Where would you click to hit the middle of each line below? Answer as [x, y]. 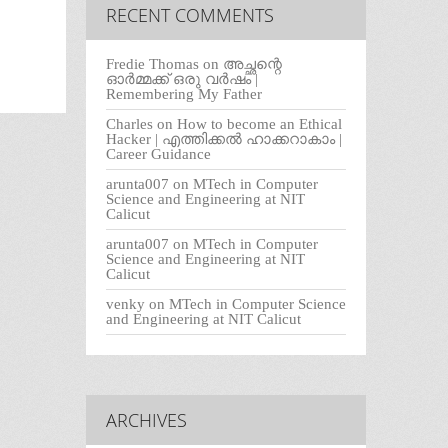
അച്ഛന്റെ [252, 64]
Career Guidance [158, 154]
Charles [129, 124]
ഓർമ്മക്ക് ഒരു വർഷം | [182, 79]
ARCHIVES [146, 420]
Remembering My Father [184, 94]
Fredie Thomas [152, 64]
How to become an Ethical [259, 124]
